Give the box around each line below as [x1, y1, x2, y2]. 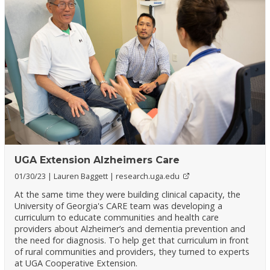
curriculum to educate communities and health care [14, 212, 219, 224]
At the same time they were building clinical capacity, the [14, 189, 241, 201]
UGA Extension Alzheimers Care [14, 154, 180, 166]
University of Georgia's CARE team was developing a [14, 200, 223, 212]
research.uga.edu [116, 170, 180, 181]
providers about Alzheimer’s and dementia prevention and [14, 223, 246, 235]
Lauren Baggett [54, 170, 110, 181]
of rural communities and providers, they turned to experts [14, 246, 250, 258]
